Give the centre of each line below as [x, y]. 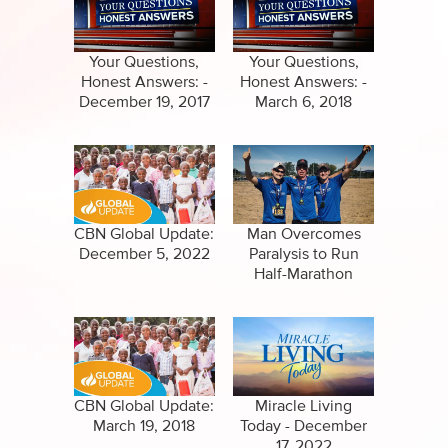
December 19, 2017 [144, 102]
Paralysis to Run [303, 254]
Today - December [304, 426]
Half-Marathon [304, 274]
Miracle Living [304, 406]
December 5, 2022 [144, 254]
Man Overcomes [303, 234]
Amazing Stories [196, 45]
